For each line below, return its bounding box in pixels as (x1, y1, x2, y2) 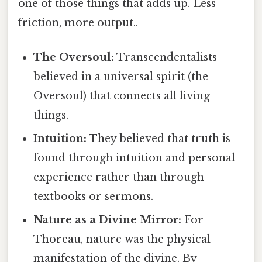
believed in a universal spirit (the (33, 70, 209, 83)
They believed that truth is (87, 132, 231, 145)
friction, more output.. (18, 16, 138, 29)
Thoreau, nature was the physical (33, 232, 211, 246)
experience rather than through (33, 170, 205, 184)
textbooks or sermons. (33, 189, 154, 203)
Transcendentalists (114, 50, 218, 64)
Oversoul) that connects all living (33, 89, 211, 102)
